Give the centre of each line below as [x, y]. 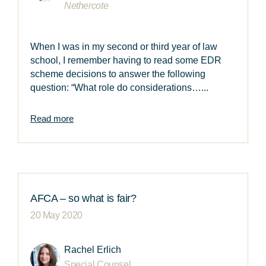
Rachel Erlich [93, 250]
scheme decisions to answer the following [118, 74]
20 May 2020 [56, 216]
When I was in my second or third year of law [124, 47]
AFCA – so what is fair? [83, 199]
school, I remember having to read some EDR [126, 61]
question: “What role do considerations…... [119, 88]
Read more [52, 119]
